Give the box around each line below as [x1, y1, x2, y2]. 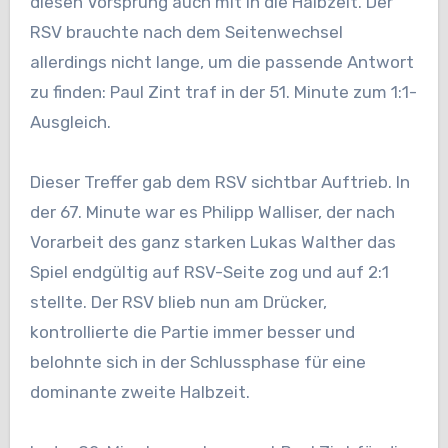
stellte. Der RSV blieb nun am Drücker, [29, 292, 327, 313]
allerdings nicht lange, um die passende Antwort [29, 52, 414, 73]
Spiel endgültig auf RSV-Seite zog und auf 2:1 [29, 262, 389, 283]
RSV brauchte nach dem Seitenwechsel [29, 22, 343, 43]
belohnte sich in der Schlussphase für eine [29, 352, 366, 373]
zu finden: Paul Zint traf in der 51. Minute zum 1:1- [29, 82, 417, 103]
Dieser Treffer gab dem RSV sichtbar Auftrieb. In [29, 172, 410, 193]
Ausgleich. [29, 112, 111, 133]
